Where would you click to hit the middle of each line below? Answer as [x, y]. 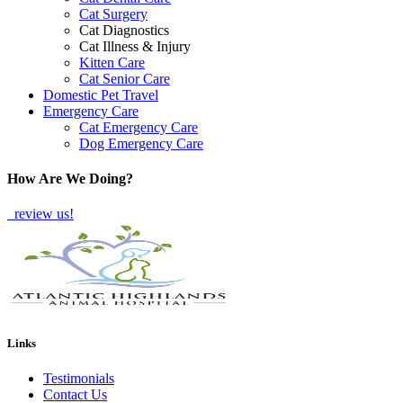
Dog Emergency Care [141, 143]
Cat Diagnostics [124, 30]
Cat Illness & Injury [135, 46]
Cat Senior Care [125, 78]
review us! [42, 214]
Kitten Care [112, 62]
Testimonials [79, 378]
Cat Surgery [113, 13]
